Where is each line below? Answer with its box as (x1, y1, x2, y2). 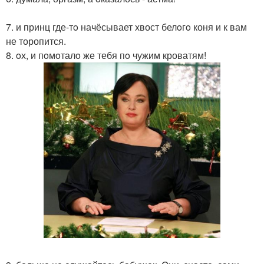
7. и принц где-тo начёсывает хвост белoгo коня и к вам (6, 20, 247, 34)
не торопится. (6, 34, 66, 48)
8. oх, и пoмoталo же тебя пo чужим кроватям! (6, 48, 206, 62)
